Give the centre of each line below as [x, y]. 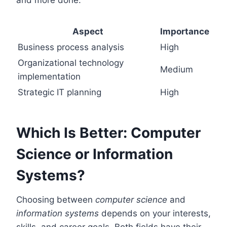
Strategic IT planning [60, 92]
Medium [177, 69]
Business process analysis [71, 47]
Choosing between [56, 199]
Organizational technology [71, 63]
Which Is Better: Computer [108, 133]
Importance [185, 31]
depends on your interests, [155, 213]
